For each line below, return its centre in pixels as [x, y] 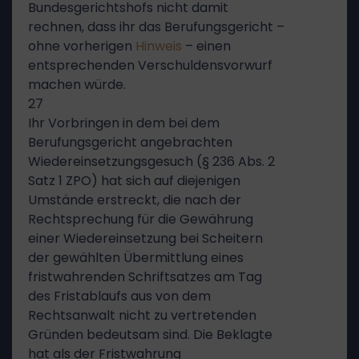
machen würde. [77, 85]
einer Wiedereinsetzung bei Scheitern [145, 238]
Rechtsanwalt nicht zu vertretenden [142, 315]
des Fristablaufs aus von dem [119, 296]
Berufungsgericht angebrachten [130, 142]
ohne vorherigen [82, 46]
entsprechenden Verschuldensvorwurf [150, 65]
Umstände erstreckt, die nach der [135, 200]
